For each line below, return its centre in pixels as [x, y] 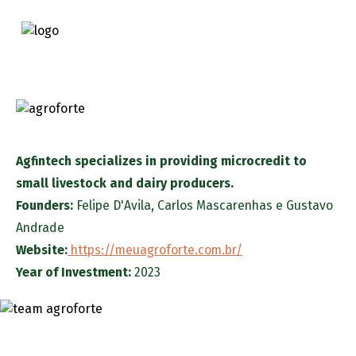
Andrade [40, 227]
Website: [42, 250]
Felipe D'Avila [114, 205]
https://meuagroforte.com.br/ [155, 250]
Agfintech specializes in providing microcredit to [161, 161]
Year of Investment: [74, 272]
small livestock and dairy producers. [125, 183]
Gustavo [310, 205]
